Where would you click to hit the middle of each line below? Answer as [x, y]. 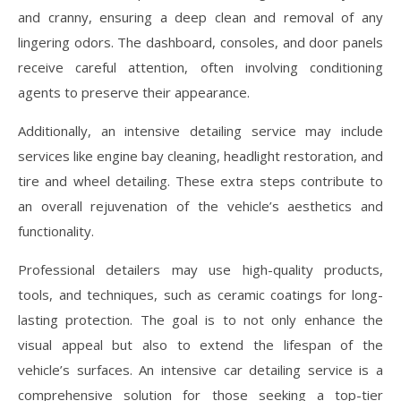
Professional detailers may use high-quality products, [200, 269]
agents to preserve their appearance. [134, 92]
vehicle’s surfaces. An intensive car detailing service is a [200, 369]
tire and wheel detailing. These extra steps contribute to [200, 180]
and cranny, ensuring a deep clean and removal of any [200, 17]
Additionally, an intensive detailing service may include [200, 130]
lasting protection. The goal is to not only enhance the [200, 319]
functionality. [56, 230]
